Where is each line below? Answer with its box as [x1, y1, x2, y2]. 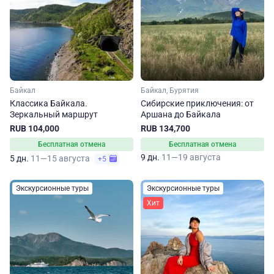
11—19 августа [161, 152, 221, 162]
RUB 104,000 [10, 124, 59, 133]
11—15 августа [31, 154, 92, 163]
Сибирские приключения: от [141, 98, 254, 108]
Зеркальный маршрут [10, 109, 98, 119]
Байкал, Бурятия [141, 86, 199, 95]
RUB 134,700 [141, 124, 190, 133]
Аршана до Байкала [141, 109, 221, 119]
